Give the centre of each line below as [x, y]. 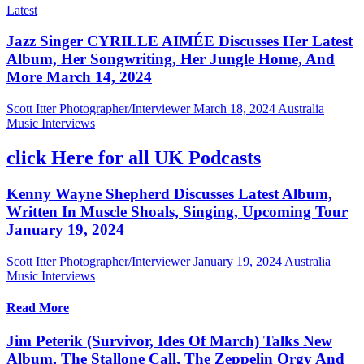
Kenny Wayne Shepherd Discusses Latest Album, [169, 194]
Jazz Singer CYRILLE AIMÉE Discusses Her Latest [180, 41]
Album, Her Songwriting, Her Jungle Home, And [171, 59]
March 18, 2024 [234, 109]
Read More [38, 307]
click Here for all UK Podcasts [134, 158]
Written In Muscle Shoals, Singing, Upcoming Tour [177, 212]
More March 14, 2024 [79, 77]
